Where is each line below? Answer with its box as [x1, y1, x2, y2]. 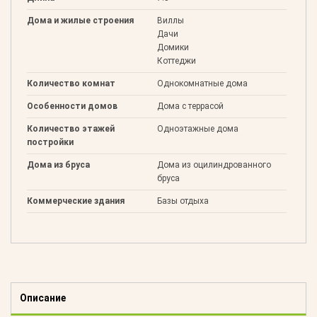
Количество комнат [27, 78, 115, 88]
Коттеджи [156, 55, 196, 66]
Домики [156, 42, 189, 52]
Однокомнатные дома [156, 78, 248, 88]
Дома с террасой [156, 100, 224, 111]
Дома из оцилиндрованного [156, 159, 271, 170]
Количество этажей [27, 123, 115, 134]
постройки [27, 137, 74, 147]
